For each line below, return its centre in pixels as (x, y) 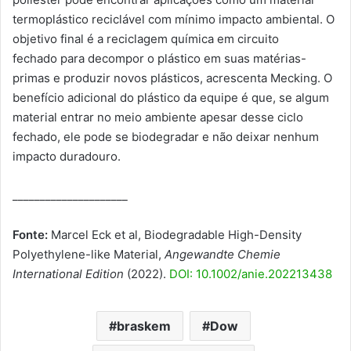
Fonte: (30, 234)
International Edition (68, 273)
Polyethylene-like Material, (89, 254)
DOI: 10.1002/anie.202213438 (251, 273)
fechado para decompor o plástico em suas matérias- (159, 58)
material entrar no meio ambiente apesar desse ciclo (158, 117)
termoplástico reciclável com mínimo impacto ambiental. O (174, 19)
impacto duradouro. (67, 156)
